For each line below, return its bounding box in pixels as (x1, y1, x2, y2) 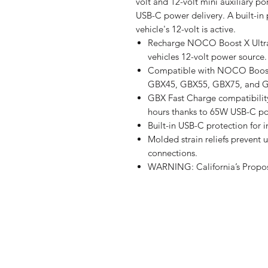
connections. (148, 147, 197, 159)
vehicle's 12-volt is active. (136, 23, 236, 35)
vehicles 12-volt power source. (148, 51, 267, 63)
